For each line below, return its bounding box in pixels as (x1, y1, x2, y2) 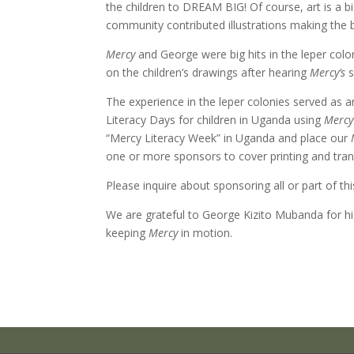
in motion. (178, 224, 233, 240)
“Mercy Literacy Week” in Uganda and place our (106, 130, 352, 145)
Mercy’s (310, 64, 346, 80)
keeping (106, 224, 149, 240)
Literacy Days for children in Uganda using (106, 111, 325, 127)
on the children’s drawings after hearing (106, 64, 311, 80)
